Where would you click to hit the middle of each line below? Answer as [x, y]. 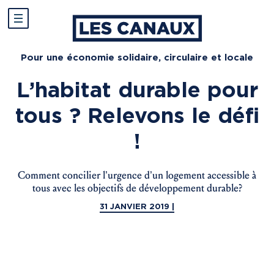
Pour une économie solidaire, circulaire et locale [137, 57]
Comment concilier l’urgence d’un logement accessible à [137, 175]
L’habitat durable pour [137, 89]
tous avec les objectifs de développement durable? [137, 188]
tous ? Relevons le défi [137, 115]
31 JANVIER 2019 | [137, 206]
